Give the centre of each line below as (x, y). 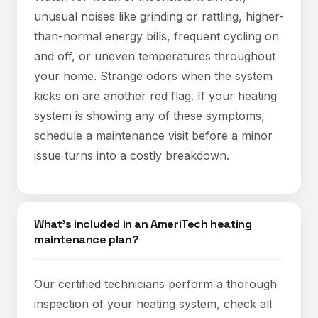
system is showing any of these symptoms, (149, 116)
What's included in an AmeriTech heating (143, 224)
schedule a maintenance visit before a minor (153, 136)
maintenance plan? (87, 240)
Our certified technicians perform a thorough (155, 284)
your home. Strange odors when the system (153, 76)
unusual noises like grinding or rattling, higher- (159, 16)
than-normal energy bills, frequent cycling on (157, 36)
